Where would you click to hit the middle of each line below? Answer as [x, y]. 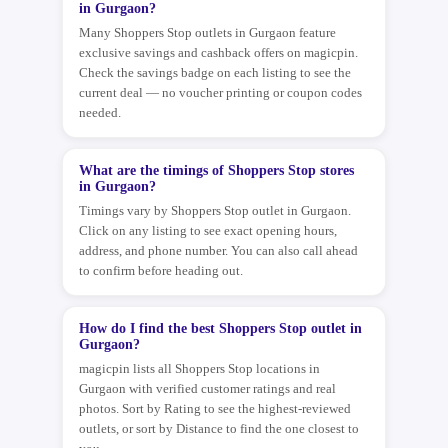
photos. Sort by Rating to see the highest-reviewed [215, 408]
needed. [100, 112]
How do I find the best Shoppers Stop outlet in [220, 328]
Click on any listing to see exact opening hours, [208, 230]
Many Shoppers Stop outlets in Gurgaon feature [207, 32]
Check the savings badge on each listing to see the [215, 72]
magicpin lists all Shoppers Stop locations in [199, 368]
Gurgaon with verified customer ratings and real [207, 388]
